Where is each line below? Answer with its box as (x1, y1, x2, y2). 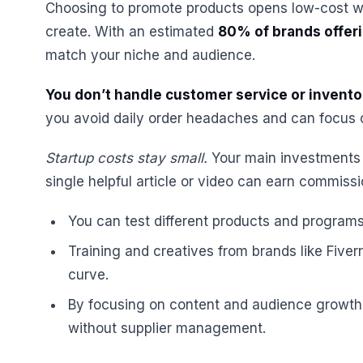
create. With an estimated (45, 23, 218, 40)
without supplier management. (68, 320, 266, 336)
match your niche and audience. (45, 47, 255, 63)
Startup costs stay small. (45, 150, 207, 166)
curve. (68, 267, 109, 283)
